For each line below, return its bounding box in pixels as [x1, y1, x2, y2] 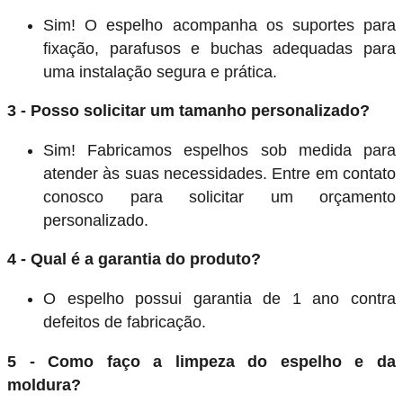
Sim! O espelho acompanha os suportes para [43, 15, 396, 34]
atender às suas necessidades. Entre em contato [43, 164, 396, 183]
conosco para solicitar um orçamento [43, 187, 396, 206]
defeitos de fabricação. [43, 313, 206, 332]
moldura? [7, 375, 81, 394]
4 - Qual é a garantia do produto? [7, 250, 261, 269]
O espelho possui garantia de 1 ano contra [43, 290, 396, 309]
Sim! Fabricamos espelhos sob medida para [43, 140, 396, 159]
